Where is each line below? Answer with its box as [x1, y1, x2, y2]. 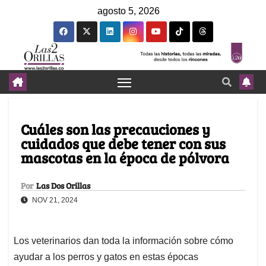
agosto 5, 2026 [97, 6, 160, 16]
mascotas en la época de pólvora [21, 148, 229, 168]
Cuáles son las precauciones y [21, 119, 210, 140]
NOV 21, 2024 [30, 196, 78, 205]
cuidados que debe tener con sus [21, 134, 226, 154]
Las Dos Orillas [36, 180, 90, 192]
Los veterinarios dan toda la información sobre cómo [14, 236, 233, 246]
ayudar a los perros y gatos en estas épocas [14, 252, 198, 262]
